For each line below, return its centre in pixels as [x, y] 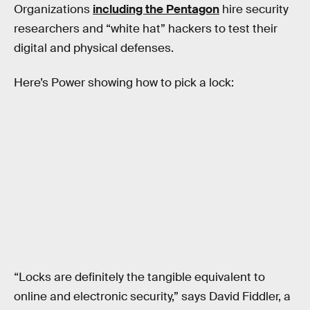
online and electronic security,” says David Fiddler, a [152, 296]
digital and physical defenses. [94, 48]
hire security [254, 9]
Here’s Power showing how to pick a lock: [124, 82]
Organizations [53, 9]
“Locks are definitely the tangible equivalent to [139, 277]
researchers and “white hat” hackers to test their [146, 29]
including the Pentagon [156, 9]
